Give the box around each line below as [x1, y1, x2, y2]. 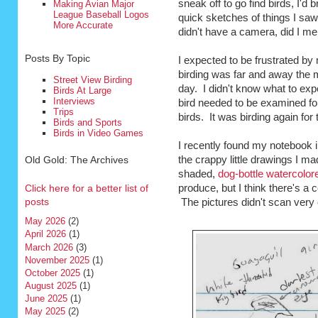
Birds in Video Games [53, 127, 143, 138]
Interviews [53, 95, 95, 106]
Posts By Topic [24, 52, 90, 64]
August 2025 [24, 280, 77, 292]
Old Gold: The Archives [24, 153, 128, 165]
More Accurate [53, 19, 113, 31]
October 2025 [24, 267, 80, 278]
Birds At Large [53, 84, 111, 96]
